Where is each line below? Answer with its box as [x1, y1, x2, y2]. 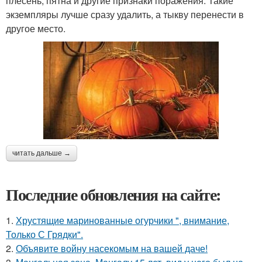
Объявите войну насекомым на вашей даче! [16, 241, 208, 255]
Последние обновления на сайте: [6, 182, 221, 206]
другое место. [6, 21, 65, 35]
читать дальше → [12, 149, 71, 157]
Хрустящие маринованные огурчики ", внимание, [16, 213, 229, 227]
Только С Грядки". [6, 227, 83, 241]
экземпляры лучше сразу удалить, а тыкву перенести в [6, 7, 244, 21]
